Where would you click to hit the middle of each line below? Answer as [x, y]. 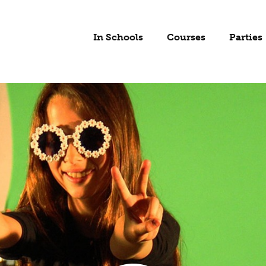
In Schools [118, 37]
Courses [186, 37]
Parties [246, 37]
